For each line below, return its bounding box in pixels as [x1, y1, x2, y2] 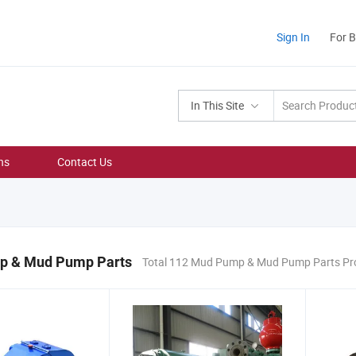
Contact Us [57, 154, 112, 169]
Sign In [277, 29, 310, 44]
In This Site [191, 98, 244, 113]
